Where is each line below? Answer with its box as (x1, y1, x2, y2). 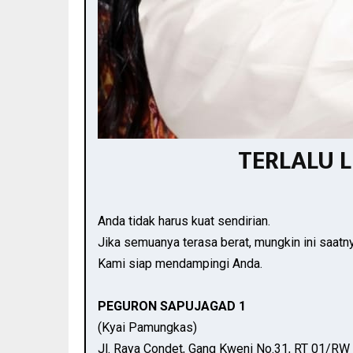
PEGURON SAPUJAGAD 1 (98, 298, 246, 314)
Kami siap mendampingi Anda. (98, 255, 262, 271)
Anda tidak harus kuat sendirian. (98, 213, 270, 229)
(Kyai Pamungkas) (98, 319, 197, 335)
